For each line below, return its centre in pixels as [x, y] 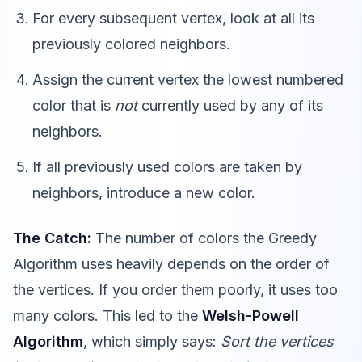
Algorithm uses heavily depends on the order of [171, 263]
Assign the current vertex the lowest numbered [188, 79]
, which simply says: [152, 341]
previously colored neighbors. [131, 44]
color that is [74, 105]
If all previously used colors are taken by [167, 166]
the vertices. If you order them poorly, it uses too [175, 289]
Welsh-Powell [250, 315]
